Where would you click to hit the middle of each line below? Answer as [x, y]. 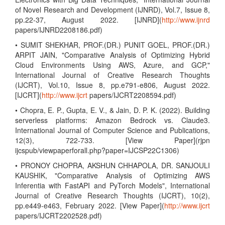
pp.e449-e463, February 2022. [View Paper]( [90, 205]
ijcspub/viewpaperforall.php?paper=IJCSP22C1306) [97, 150]
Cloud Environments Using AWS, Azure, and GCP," [113, 65]
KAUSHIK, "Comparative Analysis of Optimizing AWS [113, 175]
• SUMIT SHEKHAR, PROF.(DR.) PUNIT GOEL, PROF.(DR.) [113, 45]
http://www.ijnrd [186, 20]
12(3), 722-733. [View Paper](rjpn [113, 140]
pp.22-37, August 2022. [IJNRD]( [88, 20]
